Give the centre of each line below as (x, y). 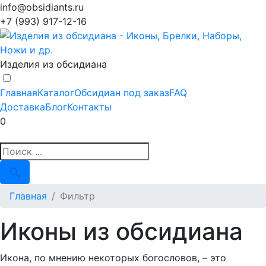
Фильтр (77, 196)
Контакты (89, 107)
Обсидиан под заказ (122, 93)
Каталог (56, 93)
